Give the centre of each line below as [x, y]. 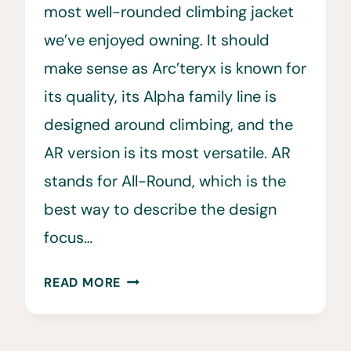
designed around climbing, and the [168, 124]
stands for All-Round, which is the [165, 181]
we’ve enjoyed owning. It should [157, 40]
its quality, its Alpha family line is [160, 96]
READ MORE [83, 282]
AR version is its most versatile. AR [167, 152]
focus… [68, 237]
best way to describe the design [160, 209]
